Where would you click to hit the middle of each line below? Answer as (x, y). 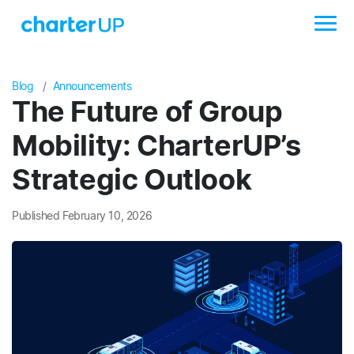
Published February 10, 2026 (82, 215)
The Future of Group (147, 111)
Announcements (92, 86)
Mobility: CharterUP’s (156, 145)
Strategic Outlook (135, 179)
